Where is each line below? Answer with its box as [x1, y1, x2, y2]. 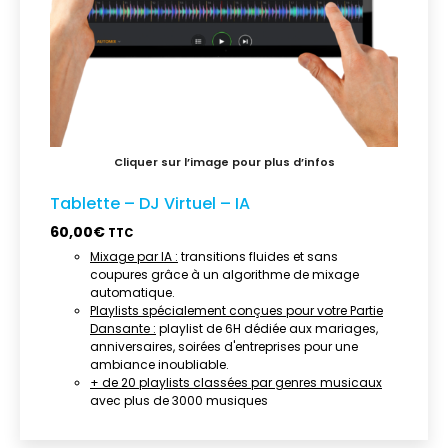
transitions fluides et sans [178, 248, 338, 266]
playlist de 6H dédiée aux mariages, [156, 320, 378, 338]
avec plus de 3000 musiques [90, 392, 268, 410]
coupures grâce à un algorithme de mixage [90, 266, 359, 284]
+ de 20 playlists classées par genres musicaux [90, 374, 382, 392]
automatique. [90, 284, 175, 302]
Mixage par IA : [90, 248, 178, 266]
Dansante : [90, 320, 156, 338]
